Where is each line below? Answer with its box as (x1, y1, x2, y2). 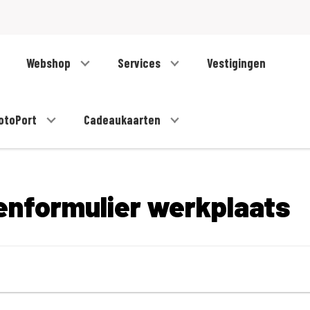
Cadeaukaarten (83, 112, 163, 128)
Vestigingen (207, 55, 266, 71)
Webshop (26, 55, 74, 71)
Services (117, 55, 163, 71)
